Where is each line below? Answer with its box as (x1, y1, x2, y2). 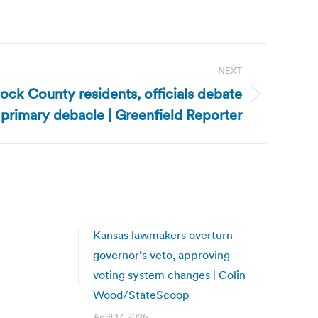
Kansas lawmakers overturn (93, 228, 233, 242)
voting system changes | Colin (93, 268, 246, 282)
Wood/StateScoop (93, 287, 190, 302)
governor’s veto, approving (93, 248, 230, 262)
